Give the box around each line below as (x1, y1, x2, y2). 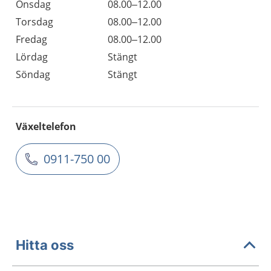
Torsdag (16, 15, 53, 28)
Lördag (16, 50, 48, 64)
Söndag (16, 68, 50, 81)
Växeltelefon (16, 120, 76, 133)
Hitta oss (16, 237, 74, 253)
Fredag (16, 33, 47, 46)
